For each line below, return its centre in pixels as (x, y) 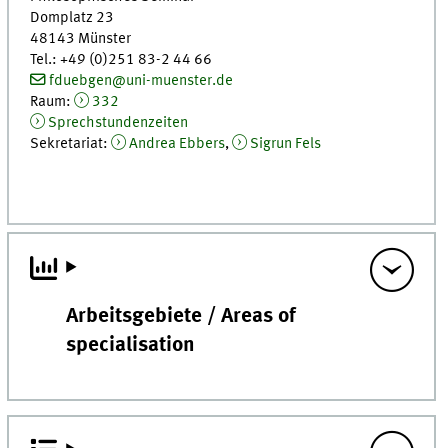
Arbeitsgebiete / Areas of (181, 316)
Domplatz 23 (72, 18)
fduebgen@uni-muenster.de (141, 81)
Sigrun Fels (285, 144)
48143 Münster (81, 39)
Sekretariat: (71, 144)
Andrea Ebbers (177, 144)
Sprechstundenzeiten (118, 123)
